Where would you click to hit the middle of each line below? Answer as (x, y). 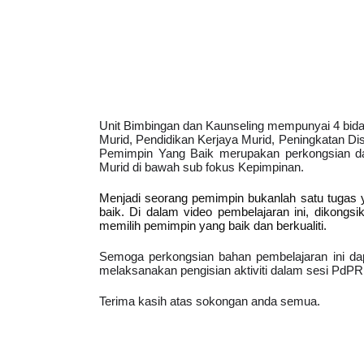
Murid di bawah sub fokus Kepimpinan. (201, 182)
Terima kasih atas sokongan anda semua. (210, 316)
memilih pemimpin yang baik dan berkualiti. (214, 240)
